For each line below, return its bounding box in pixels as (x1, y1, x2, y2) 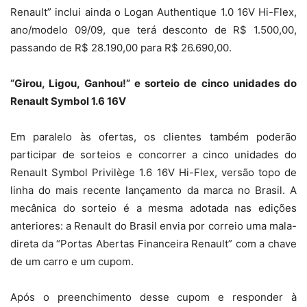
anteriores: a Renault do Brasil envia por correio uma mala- (10, 219, 297, 233)
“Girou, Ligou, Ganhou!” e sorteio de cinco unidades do (10, 77, 297, 90)
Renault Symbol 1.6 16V (10, 95, 126, 108)
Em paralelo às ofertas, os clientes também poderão (10, 130, 297, 144)
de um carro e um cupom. (10, 255, 134, 269)
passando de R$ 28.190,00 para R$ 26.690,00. (10, 41, 232, 55)
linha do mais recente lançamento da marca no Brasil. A (10, 184, 297, 197)
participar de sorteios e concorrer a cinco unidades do (10, 148, 297, 162)
